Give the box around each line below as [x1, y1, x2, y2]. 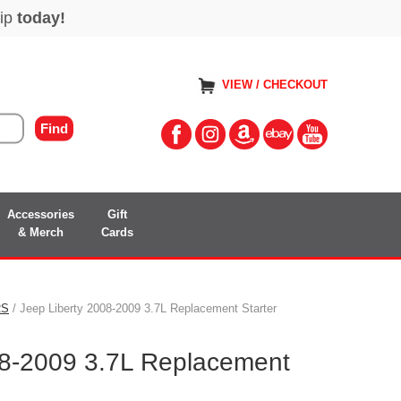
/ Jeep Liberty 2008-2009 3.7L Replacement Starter [9, 301, 277, 315]
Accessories [7, 207, 74, 221]
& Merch [18, 225, 64, 239]
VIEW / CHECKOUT [222, 78, 328, 92]
